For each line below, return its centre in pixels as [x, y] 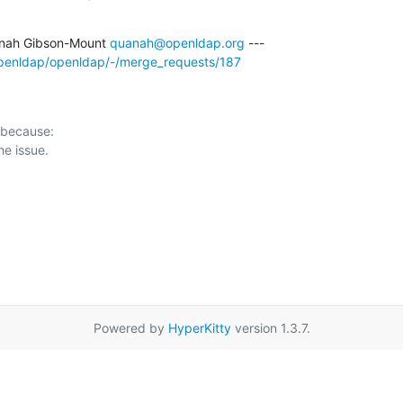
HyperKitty [199, 327]
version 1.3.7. [270, 327]
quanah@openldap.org [177, 42]
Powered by [130, 327]
